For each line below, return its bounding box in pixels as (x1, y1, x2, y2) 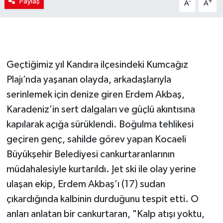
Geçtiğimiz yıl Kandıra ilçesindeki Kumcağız (6, 60, 188, 70)
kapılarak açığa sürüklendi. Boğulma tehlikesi (6, 119, 194, 130)
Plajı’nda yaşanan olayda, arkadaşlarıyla (6, 75, 171, 85)
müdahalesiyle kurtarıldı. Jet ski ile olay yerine (6, 164, 196, 175)
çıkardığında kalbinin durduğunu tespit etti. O (6, 194, 199, 205)
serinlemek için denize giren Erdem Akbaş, (6, 90, 185, 100)
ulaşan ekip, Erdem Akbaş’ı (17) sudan (6, 179, 165, 190)
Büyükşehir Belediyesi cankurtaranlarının (6, 149, 175, 160)
